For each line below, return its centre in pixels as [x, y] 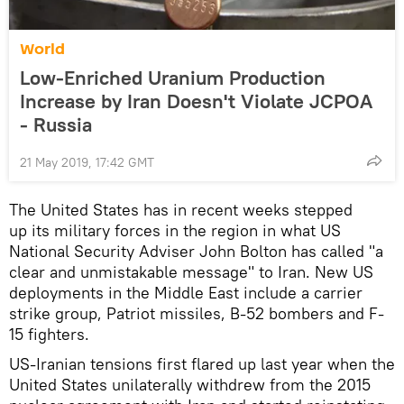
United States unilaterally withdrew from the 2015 [190, 385]
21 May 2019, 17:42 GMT [87, 163]
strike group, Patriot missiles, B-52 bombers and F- [197, 314]
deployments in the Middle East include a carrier [186, 293]
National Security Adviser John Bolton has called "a [196, 252]
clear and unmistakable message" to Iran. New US [191, 272]
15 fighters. [49, 335]
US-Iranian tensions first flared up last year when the [202, 364]
